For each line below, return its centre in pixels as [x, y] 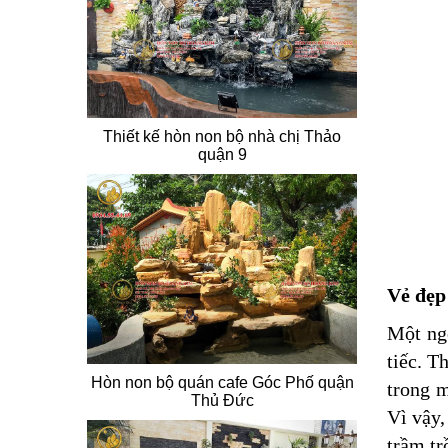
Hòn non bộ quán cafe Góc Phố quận [222, 383]
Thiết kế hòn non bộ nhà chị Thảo [222, 136]
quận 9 [222, 154]
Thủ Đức [222, 401]
